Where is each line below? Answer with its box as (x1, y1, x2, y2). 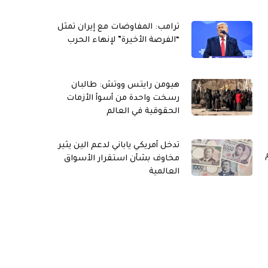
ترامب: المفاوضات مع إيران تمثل (57, 23, 179, 32)
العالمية (149, 167, 179, 176)
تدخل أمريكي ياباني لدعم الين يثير (58, 141, 179, 150)
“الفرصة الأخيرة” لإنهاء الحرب (67, 36, 179, 45)
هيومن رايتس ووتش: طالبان (71, 80, 179, 90)
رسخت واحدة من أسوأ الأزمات (66, 93, 179, 103)
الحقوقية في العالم (106, 106, 179, 116)
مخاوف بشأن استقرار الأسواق (64, 154, 179, 163)
